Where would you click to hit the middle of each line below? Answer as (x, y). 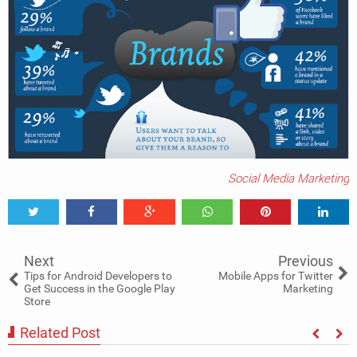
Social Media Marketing (288, 179)
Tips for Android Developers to (98, 276)
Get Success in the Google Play (100, 289)
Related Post (60, 333)
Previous (306, 261)
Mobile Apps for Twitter (276, 276)
